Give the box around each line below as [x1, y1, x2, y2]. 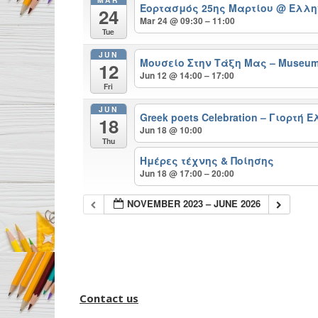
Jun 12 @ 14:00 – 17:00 [140, 69, 235, 82]
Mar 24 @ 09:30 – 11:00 [140, 14, 236, 28]
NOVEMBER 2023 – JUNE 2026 [127, 197, 261, 211]
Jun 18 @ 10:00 [140, 123, 203, 136]
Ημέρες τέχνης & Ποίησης [140, 153, 275, 168]
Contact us [79, 291, 138, 306]
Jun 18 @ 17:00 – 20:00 [140, 167, 235, 180]
